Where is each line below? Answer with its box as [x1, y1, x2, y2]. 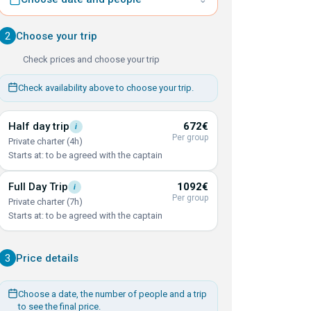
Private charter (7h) [8, 196, 83, 207]
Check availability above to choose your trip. [18, 83, 194, 93]
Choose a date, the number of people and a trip [18, 289, 207, 299]
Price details [16, 251, 78, 264]
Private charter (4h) [8, 136, 83, 146]
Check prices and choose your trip [23, 54, 160, 65]
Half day [8, 120, 53, 133]
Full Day [8, 180, 49, 193]
